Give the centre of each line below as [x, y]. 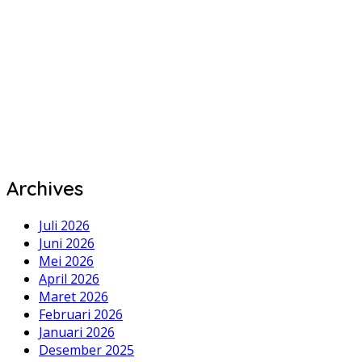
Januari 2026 [77, 333]
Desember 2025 [86, 350]
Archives [45, 189]
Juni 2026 [67, 244]
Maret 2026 [74, 297]
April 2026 [69, 279]
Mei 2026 [66, 261]
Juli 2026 [64, 226]
